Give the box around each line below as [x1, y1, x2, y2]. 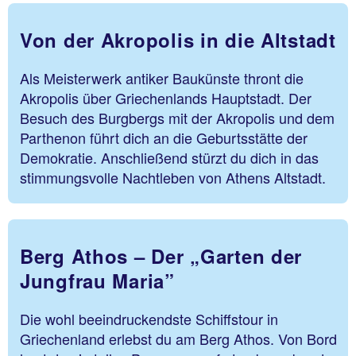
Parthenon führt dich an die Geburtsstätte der [20, 126, 308, 148]
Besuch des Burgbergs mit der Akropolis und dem [20, 106, 335, 128]
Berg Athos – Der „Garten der [20, 242, 303, 270]
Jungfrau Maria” [20, 267, 175, 295]
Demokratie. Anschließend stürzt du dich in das [20, 146, 319, 168]
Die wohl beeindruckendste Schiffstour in [20, 308, 278, 330]
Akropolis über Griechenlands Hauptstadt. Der [20, 87, 311, 108]
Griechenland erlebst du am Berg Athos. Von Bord [20, 328, 337, 350]
